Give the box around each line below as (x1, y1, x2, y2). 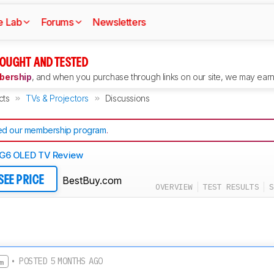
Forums (41, 16, 74, 28)
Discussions (105, 93, 150, 103)
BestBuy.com (62, 174, 122, 187)
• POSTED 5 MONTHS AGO (8, 256, 103, 267)
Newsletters (92, 16, 146, 28)
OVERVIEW (155, 182, 193, 192)
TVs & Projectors (26, 93, 89, 103)
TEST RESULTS (202, 182, 259, 192)
